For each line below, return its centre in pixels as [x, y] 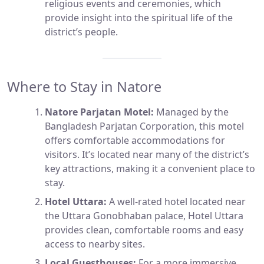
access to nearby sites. [95, 244]
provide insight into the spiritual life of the [139, 18]
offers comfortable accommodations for [135, 141]
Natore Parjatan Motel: [99, 112]
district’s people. [81, 32]
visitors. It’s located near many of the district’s [147, 155]
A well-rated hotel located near [176, 202]
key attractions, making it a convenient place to [150, 169]
